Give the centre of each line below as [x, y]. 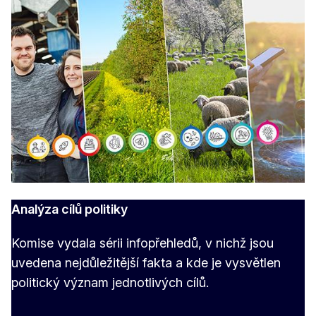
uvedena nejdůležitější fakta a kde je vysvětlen [146, 262]
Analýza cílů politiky [69, 209]
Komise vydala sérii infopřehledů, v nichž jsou [142, 243]
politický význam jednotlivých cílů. [110, 282]
